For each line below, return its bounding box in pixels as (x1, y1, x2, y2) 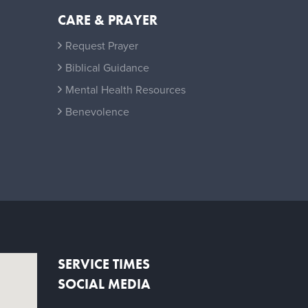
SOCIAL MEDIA (57, 274, 151, 293)
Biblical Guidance (65, 59, 150, 75)
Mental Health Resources (65, 81, 186, 97)
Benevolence (65, 103, 130, 119)
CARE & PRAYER (57, 10, 157, 29)
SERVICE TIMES (57, 254, 150, 273)
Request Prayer (65, 37, 139, 53)
